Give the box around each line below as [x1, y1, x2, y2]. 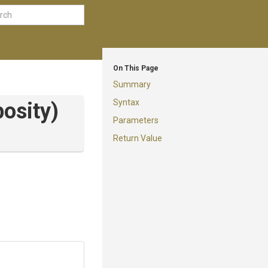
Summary [113, 80, 151, 89]
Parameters [113, 115, 159, 125]
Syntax [113, 98, 139, 107]
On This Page [113, 64, 159, 72]
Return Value [113, 133, 162, 143]
